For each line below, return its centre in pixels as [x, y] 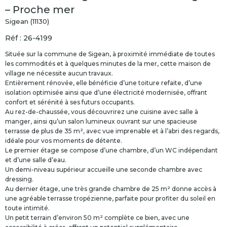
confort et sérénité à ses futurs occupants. [70, 102]
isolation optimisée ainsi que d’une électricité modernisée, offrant [106, 93]
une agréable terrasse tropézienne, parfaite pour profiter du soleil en [110, 199]
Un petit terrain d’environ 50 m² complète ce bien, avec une [97, 218]
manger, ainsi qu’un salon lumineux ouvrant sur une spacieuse [101, 122]
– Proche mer [40, 10]
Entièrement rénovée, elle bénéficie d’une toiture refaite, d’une [104, 83]
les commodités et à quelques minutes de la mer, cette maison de [108, 64]
